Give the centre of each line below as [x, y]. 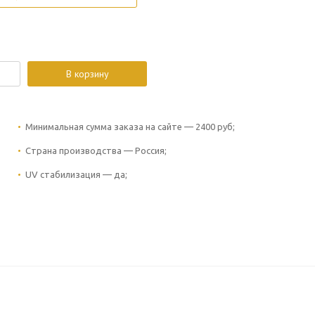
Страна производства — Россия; [96, 150]
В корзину [87, 73]
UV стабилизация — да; [76, 174]
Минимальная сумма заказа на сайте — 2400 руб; [130, 126]
